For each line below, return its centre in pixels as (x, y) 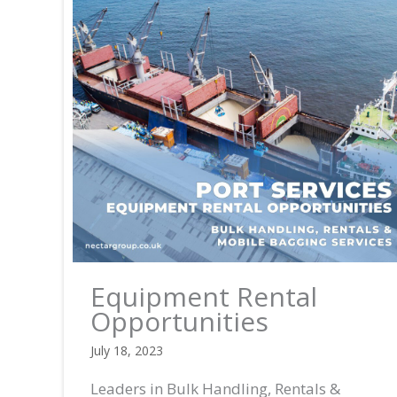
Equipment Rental (204, 296)
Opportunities (179, 321)
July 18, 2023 (127, 350)
